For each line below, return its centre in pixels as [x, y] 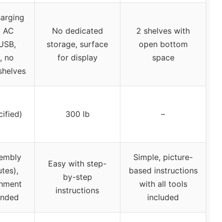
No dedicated [77, 31]
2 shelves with [163, 31]
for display [77, 58]
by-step [77, 177]
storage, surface [77, 44]
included [163, 197]
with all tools [163, 184]
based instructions [163, 171]
